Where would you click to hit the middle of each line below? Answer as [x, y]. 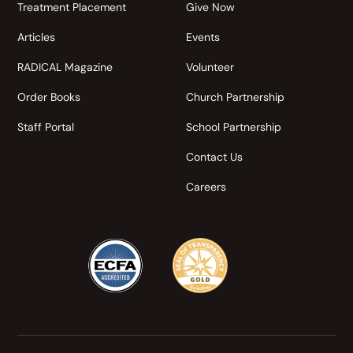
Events [203, 37]
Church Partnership [235, 97]
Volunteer [210, 67]
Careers [206, 187]
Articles [37, 37]
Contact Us [214, 157]
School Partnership [234, 127]
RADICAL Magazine [65, 67]
